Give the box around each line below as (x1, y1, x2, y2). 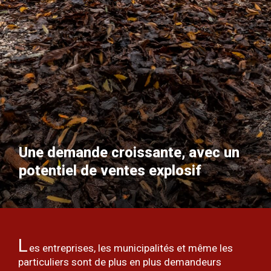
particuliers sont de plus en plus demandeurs (18, 255, 221, 268)
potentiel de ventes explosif (19, 162, 202, 179)
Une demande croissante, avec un (19, 143, 240, 161)
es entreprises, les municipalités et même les (29, 241, 233, 254)
